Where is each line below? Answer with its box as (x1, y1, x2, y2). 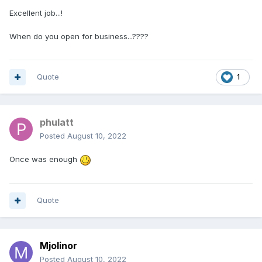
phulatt (40, 116, 74, 129)
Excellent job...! (9, 8, 63, 18)
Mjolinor (40, 240, 77, 252)
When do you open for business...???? (9, 32, 149, 42)
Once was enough (9, 154, 80, 164)
